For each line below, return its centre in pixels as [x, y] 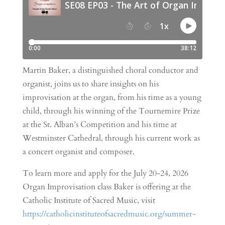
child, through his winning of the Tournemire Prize [111, 111]
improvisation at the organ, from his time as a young [112, 97]
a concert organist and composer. [78, 152]
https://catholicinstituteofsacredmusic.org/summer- [109, 214]
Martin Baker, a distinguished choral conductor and [110, 70]
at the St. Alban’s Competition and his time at [99, 125]
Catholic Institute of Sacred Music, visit [89, 200]
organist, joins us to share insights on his [90, 84]
